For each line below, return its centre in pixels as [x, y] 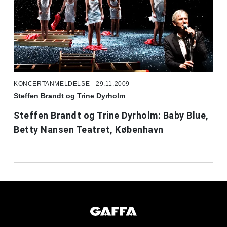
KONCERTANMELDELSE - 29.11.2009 [72, 84]
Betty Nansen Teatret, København [89, 130]
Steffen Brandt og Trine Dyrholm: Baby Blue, [111, 116]
